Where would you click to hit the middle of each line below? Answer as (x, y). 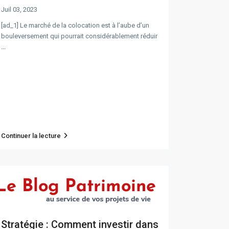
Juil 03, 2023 (19, 10)
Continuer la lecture (31, 136)
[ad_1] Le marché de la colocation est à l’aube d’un (75, 26)
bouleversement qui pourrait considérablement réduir (79, 36)
